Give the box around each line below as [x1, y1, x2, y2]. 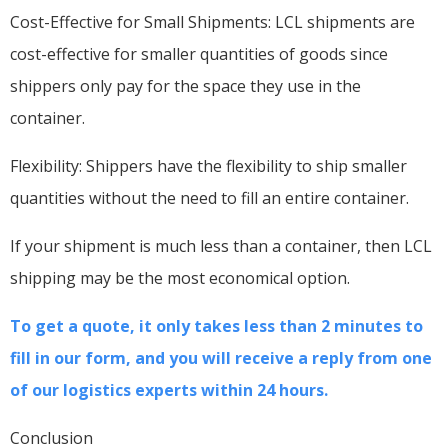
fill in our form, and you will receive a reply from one [10, 346, 432, 369]
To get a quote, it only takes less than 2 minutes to [10, 314, 423, 337]
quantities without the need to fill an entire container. [10, 186, 409, 209]
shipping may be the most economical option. [10, 266, 350, 289]
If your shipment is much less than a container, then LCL [10, 234, 432, 257]
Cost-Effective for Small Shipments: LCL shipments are [10, 10, 415, 33]
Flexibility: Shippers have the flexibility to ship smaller [10, 154, 407, 177]
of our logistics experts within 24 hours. [10, 378, 328, 401]
